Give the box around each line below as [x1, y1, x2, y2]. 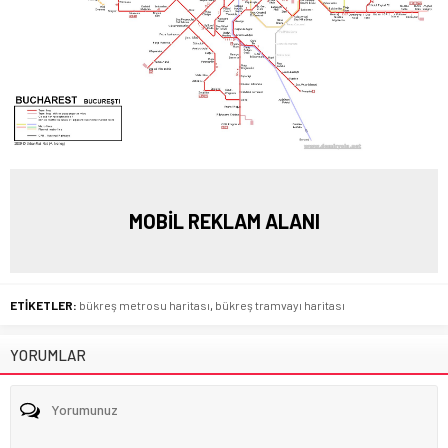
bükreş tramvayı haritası [215, 298, 345, 313]
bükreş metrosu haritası [79, 298, 210, 313]
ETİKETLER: [10, 298, 77, 313]
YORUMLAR [10, 346, 86, 365]
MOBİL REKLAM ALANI [128, 209, 320, 234]
